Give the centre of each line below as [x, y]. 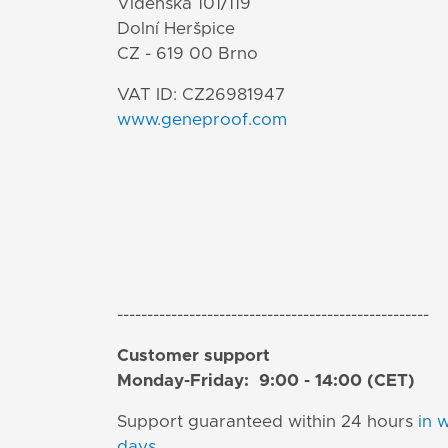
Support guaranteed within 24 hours [267, 422]
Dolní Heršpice [176, 29]
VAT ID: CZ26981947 [201, 95]
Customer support [196, 356]
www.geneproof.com [202, 120]
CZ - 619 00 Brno [187, 54]
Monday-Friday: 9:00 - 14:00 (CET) [266, 381]
